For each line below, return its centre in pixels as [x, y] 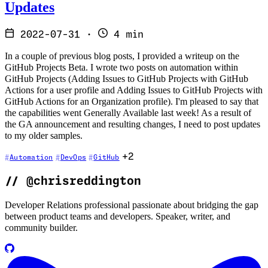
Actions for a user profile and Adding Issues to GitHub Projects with [134, 90]
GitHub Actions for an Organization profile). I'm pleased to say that [132, 101]
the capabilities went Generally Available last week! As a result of [128, 113]
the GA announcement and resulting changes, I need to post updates [133, 124]
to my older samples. [44, 135]
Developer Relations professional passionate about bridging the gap [132, 205]
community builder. [41, 228]
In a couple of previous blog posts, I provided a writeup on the [122, 56]
